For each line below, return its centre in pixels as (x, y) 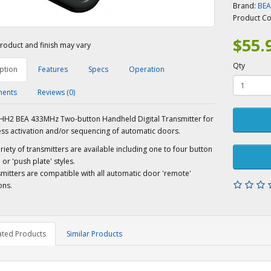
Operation (146, 70)
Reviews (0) (56, 93)
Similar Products (94, 234)
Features (53, 70)
